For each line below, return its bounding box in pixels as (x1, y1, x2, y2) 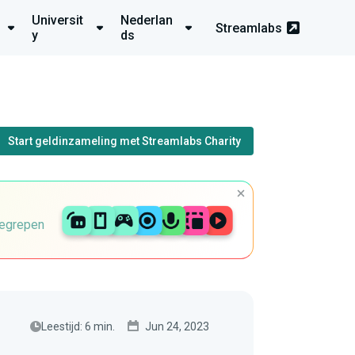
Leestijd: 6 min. (41, 319, 115, 333)
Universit (32, 13, 83, 28)
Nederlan (120, 13, 173, 28)
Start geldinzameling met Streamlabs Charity (8, 135, 241, 147)
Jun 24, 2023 (145, 319, 209, 333)
